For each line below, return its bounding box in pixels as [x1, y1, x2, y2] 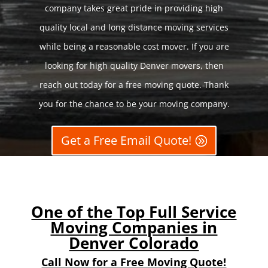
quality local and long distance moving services [39, 22, 229, 33]
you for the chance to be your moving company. [38, 98, 230, 109]
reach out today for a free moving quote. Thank [39, 79, 229, 90]
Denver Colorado [69, 232, 199, 254]
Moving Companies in [50, 217, 218, 238]
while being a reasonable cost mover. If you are [39, 41, 229, 52]
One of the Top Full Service [31, 201, 237, 223]
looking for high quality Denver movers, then [44, 60, 224, 71]
